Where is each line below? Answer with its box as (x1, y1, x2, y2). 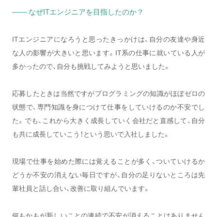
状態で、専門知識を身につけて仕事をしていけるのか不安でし (12, 102, 205, 112)
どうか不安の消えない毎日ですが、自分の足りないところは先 (12, 170, 205, 180)
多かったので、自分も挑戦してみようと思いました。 (12, 61, 170, 71)
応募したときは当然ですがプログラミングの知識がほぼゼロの (12, 88, 205, 98)
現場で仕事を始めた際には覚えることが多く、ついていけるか (12, 156, 205, 166)
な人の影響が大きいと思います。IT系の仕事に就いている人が (12, 47, 205, 58)
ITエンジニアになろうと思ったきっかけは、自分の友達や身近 (12, 34, 205, 44)
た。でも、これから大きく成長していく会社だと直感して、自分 (12, 115, 205, 125)
